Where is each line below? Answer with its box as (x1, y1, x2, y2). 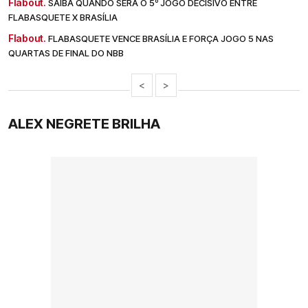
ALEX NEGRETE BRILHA (8, 115, 163, 132)
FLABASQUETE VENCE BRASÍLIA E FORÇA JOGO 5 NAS (48, 32, 274, 44)
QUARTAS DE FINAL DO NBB (8, 47, 124, 58)
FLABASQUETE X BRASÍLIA (8, 11, 118, 23)
